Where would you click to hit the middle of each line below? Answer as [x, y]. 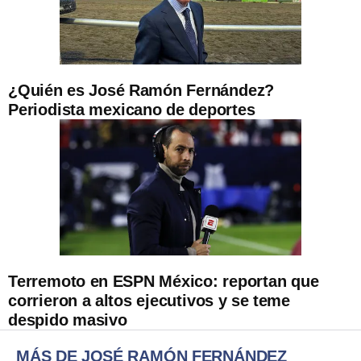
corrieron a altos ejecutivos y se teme [149, 300]
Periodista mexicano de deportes [132, 109]
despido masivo [68, 320]
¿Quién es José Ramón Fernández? [141, 90]
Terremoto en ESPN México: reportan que [164, 281]
